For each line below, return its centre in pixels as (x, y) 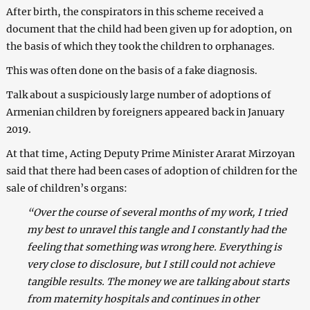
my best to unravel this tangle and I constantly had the (156, 229)
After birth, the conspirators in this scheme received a (135, 11)
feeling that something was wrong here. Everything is (154, 247)
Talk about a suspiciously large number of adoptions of (138, 94)
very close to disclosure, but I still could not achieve (151, 264)
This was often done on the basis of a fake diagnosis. (131, 70)
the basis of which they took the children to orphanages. (140, 46)
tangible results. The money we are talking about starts (158, 281)
